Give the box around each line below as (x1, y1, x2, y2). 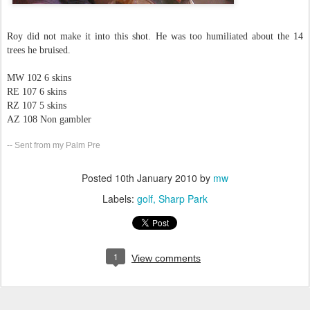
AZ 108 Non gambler (7, 114, 91, 125)
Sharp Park (158, 192, 208, 206)
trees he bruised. (7, 45, 71, 55)
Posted (82, 171, 115, 185)
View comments (131, 253, 201, 264)
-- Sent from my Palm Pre (7, 140, 100, 150)
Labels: (102, 192, 137, 206)
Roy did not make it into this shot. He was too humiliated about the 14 (7, 31, 303, 42)
